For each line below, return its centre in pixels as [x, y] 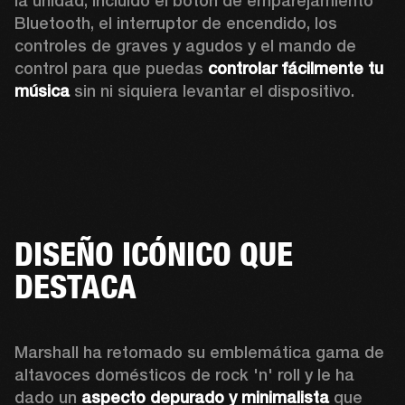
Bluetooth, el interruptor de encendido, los [176, 23]
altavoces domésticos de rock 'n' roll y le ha [184, 374]
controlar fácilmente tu [296, 68]
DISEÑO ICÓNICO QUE [154, 254]
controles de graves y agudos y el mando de [185, 45]
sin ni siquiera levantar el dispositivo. [212, 90]
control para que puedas [111, 68]
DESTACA [75, 286]
